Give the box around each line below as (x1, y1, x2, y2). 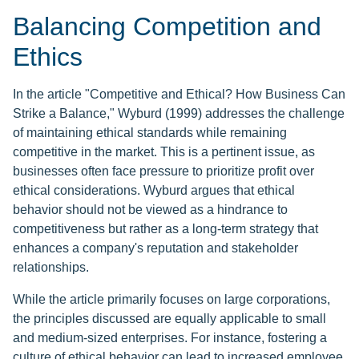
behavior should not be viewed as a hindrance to (13, 203, 288, 217)
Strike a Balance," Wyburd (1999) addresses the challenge (13, 107, 345, 121)
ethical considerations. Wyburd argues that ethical (13, 184, 295, 198)
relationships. (13, 260, 89, 275)
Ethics (13, 42, 83, 72)
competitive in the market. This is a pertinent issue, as (13, 145, 315, 159)
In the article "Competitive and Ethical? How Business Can (13, 87, 345, 102)
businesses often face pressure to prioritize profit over (13, 164, 314, 179)
